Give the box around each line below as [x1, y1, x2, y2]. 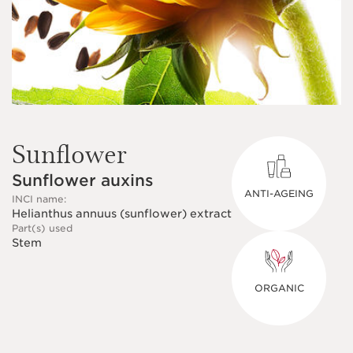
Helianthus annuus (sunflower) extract [12, 207, 232, 220]
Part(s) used [12, 222, 72, 234]
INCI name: [12, 193, 66, 205]
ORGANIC [254, 282, 304, 294]
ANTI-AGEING [244, 188, 314, 199]
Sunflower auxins [12, 171, 154, 190]
